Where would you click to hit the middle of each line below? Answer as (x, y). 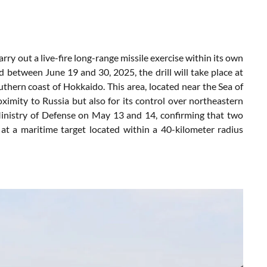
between (26, 72)
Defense (60, 114)
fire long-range (88, 57)
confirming (184, 114)
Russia (57, 100)
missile (135, 57)
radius (231, 129)
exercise (168, 57)
